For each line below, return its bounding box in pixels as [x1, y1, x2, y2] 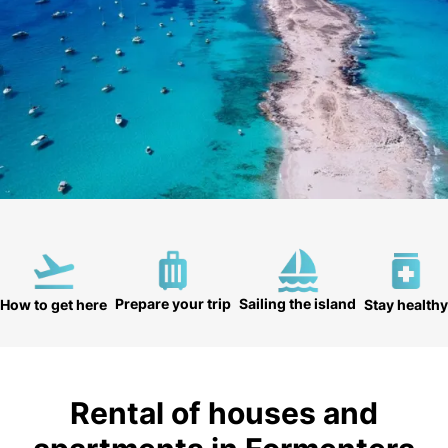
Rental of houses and [70, 395, 378, 432]
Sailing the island [239, 295, 356, 313]
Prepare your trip [115, 295, 231, 313]
